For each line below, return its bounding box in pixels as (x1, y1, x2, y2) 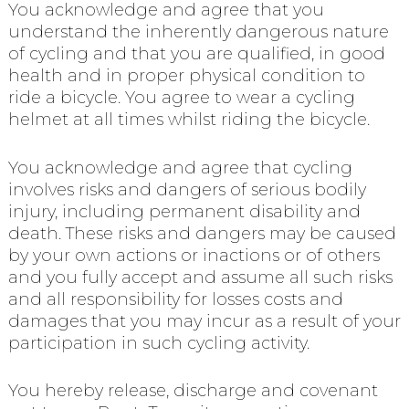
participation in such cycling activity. (7, 332, 309, 353)
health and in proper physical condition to (7, 65, 365, 86)
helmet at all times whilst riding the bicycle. (7, 109, 370, 130)
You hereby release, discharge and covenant (7, 381, 378, 402)
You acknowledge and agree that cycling (7, 157, 352, 178)
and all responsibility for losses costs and (7, 288, 343, 309)
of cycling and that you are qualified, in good (7, 43, 385, 64)
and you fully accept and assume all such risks (7, 267, 393, 288)
